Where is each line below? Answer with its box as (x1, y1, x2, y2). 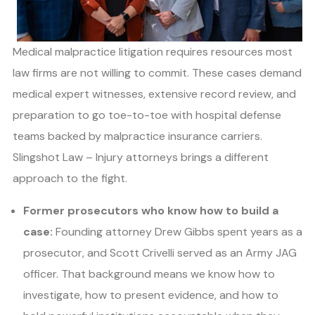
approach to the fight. (13, 171, 127, 186)
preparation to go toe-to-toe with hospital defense (13, 108, 281, 123)
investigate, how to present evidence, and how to (23, 288, 278, 303)
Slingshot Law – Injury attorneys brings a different (13, 150, 269, 165)
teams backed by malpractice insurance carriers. (13, 129, 262, 144)
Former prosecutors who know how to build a (23, 203, 278, 219)
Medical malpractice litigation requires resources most (13, 44, 292, 60)
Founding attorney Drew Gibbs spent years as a (53, 224, 302, 240)
